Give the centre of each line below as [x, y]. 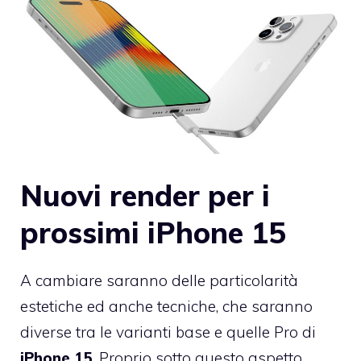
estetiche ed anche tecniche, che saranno [166, 306]
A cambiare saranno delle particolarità [159, 280]
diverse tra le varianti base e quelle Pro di [168, 332]
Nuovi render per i [145, 195]
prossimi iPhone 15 [153, 232]
